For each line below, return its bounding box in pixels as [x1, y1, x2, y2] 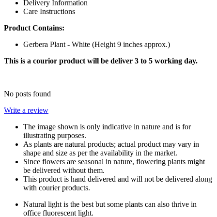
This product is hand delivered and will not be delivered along [23, 174, 212, 183]
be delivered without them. [23, 166, 105, 174]
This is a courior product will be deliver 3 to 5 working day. [4, 56, 198, 65]
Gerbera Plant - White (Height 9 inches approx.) [23, 40, 170, 48]
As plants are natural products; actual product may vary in [23, 139, 199, 148]
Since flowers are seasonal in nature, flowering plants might [23, 157, 205, 166]
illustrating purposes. [23, 131, 86, 139]
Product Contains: [4, 23, 64, 32]
